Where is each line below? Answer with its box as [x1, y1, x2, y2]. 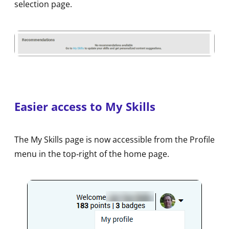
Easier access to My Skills [14, 99, 155, 114]
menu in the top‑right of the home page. [14, 148, 169, 159]
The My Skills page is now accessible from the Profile [14, 133, 215, 145]
